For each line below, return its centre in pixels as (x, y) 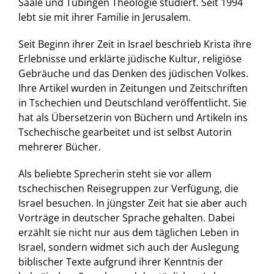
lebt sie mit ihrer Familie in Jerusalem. (104, 17)
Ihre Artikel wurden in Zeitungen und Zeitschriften (133, 88)
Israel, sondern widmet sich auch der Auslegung (128, 247)
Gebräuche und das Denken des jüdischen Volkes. (133, 74)
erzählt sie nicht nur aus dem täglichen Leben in (128, 233)
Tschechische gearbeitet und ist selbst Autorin (125, 132)
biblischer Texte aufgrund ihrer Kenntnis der (120, 262)
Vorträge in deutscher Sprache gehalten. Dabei (126, 218)
